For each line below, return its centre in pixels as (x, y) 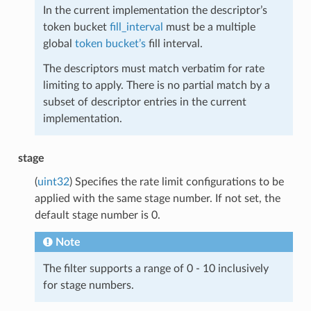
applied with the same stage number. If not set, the (157, 198)
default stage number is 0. (97, 215)
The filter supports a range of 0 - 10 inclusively (155, 268)
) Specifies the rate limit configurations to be (176, 182)
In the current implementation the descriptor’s (155, 10)
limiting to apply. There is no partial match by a (156, 85)
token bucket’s (110, 43)
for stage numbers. (88, 285)
